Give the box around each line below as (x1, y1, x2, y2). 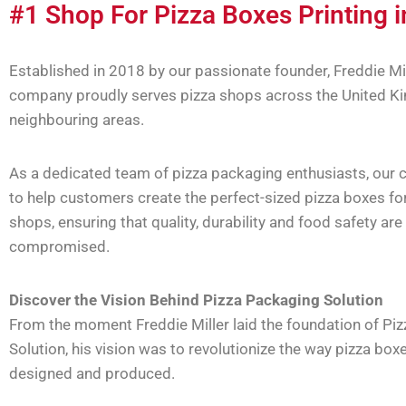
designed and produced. (9, 363, 179, 382)
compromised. (9, 237, 110, 256)
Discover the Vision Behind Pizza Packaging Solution (9, 290, 383, 309)
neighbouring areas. (9, 110, 144, 129)
